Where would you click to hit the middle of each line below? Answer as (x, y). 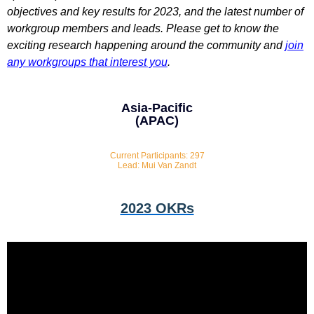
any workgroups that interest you (87, 62)
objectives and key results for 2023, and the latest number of (155, 12)
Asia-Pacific (157, 108)
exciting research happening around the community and (146, 45)
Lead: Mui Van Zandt (157, 166)
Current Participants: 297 (157, 156)
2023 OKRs (157, 209)
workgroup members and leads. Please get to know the (143, 28)
